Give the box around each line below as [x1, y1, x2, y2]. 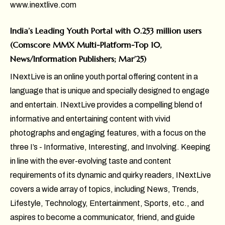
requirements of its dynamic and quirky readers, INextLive [10, 171, 211, 180]
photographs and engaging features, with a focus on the [10, 129, 206, 138]
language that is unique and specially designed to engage [10, 86, 209, 95]
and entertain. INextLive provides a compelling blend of [10, 100, 202, 109]
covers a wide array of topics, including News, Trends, [10, 185, 199, 194]
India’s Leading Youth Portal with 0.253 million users [10, 26, 201, 36]
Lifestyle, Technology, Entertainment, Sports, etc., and [10, 199, 204, 208]
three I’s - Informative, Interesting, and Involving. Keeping [10, 143, 210, 152]
